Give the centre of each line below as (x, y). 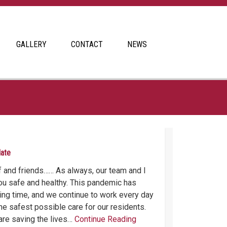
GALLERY (31, 44)
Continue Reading (105, 219)
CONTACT (87, 44)
